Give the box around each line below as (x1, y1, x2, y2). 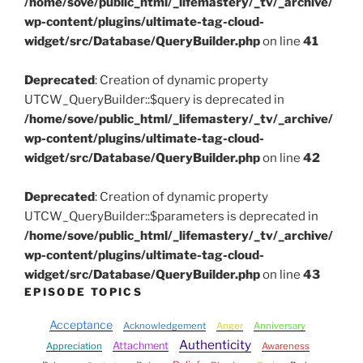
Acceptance (49, 317, 113, 331)
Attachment (112, 339, 169, 352)
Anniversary (254, 319, 305, 331)
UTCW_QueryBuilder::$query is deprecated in (24, 92, 284, 107)
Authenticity (178, 336, 251, 352)
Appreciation (45, 340, 102, 352)
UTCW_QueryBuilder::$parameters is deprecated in (24, 209, 318, 224)
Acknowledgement (123, 319, 206, 331)
